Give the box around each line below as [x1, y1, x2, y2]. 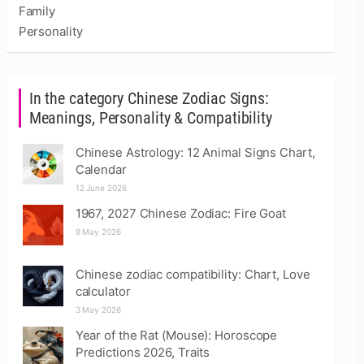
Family [18, 3, 56, 19]
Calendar [75, 162, 127, 177]
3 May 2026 [75, 305, 121, 314]
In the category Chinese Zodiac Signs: [28, 89, 269, 108]
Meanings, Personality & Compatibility [28, 108, 272, 128]
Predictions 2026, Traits [75, 344, 210, 360]
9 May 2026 [75, 227, 121, 236]
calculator [75, 284, 131, 299]
